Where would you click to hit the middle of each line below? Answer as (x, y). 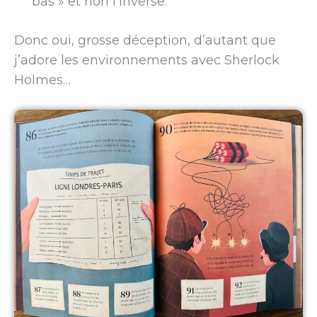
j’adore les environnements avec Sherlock (147, 60)
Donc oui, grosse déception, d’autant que (145, 40)
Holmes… (42, 80)
